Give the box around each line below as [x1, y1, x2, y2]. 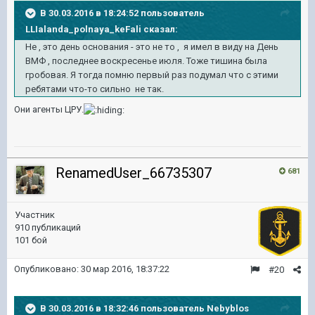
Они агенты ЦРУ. [14, 104, 84, 115]
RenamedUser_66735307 [56, 165, 212, 181]
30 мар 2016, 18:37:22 [81, 264, 169, 274]
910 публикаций [15, 222, 81, 233]
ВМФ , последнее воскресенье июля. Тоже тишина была [25, 56, 267, 66]
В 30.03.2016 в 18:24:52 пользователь [40, 7, 205, 18]
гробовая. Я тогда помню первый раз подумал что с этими [25, 70, 278, 80]
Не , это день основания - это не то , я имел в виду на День [25, 41, 278, 52]
